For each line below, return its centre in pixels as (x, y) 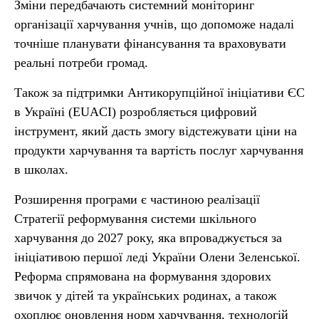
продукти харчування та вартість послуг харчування (159, 150)
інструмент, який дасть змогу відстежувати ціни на (156, 131)
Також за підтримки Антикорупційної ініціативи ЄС (159, 93)
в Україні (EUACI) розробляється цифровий (136, 112)
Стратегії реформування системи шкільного (135, 219)
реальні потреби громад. (81, 63)
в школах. (41, 169)
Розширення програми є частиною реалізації (137, 199)
